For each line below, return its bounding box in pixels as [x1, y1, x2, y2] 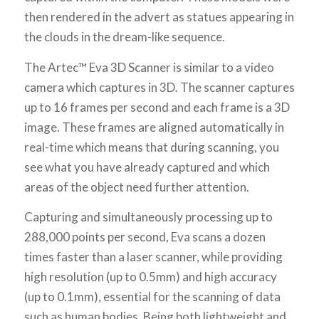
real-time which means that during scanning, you [23, 139, 279, 155]
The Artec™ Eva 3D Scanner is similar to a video [23, 59, 274, 75]
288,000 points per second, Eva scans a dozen [23, 229, 266, 245]
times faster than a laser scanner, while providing [23, 249, 283, 265]
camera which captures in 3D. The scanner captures [23, 79, 295, 95]
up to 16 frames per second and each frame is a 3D [23, 99, 290, 115]
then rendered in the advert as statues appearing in [23, 9, 294, 25]
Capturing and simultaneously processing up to [23, 209, 273, 225]
